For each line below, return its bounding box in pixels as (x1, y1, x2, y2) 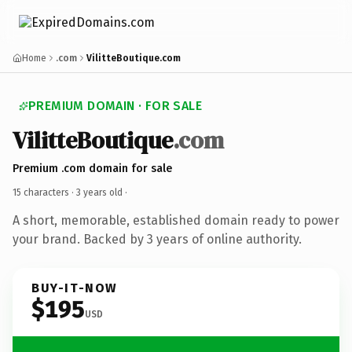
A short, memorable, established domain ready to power (13, 212, 339, 228)
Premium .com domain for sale (13, 161, 172, 175)
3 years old (76, 186, 123, 198)
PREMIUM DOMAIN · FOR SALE (28, 98, 202, 113)
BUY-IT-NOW (31, 280, 118, 295)
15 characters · (13, 186, 76, 198)
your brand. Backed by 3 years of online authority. (13, 231, 302, 247)
